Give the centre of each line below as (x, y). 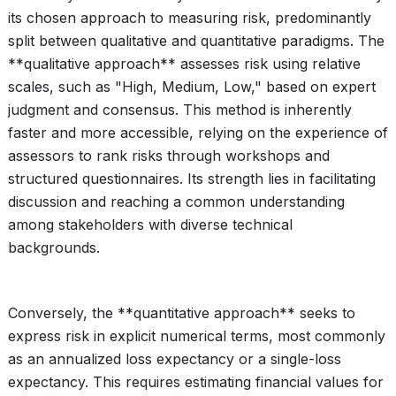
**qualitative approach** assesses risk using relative (184, 64)
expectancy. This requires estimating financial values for (196, 382)
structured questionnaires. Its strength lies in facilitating (192, 179)
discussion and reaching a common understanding (176, 202)
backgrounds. (54, 247)
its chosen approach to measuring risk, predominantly (190, 18)
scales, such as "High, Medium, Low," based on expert (192, 87)
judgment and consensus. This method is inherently (180, 110)
